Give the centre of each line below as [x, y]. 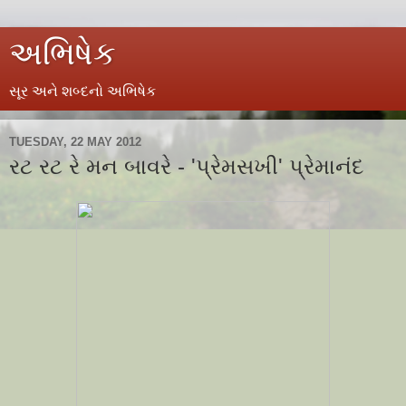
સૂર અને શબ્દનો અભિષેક [82, 91]
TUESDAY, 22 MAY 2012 [75, 141]
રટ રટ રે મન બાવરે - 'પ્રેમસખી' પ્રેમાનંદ [186, 166]
